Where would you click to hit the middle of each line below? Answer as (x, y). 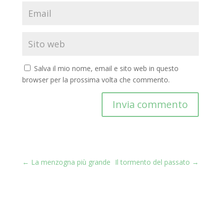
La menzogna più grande (71, 162)
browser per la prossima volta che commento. (96, 80)
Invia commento (150, 105)
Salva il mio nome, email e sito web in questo (106, 69)
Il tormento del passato (153, 162)
